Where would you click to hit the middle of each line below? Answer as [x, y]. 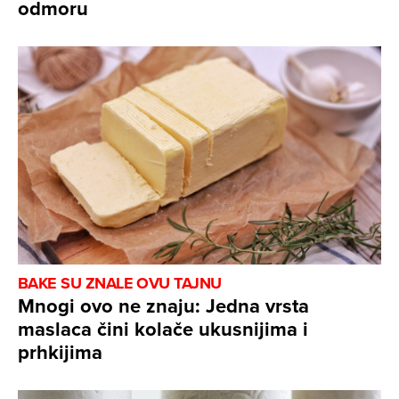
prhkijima [60, 351]
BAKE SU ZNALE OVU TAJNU [120, 283]
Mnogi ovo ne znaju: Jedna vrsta [163, 305]
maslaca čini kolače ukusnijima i [163, 328]
